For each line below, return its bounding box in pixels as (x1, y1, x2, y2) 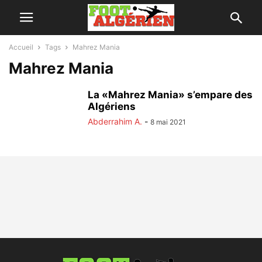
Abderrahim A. (88, 116, 142, 126)
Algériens (88, 101, 136, 112)
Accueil (9, 43, 33, 51)
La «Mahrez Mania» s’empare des (88, 89, 253, 101)
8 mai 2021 (150, 118, 186, 126)
